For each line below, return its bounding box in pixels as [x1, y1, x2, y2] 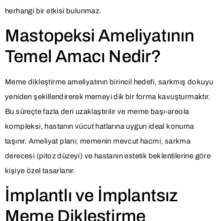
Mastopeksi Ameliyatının [5, 26, 195, 45]
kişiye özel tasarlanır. [5, 166, 75, 175]
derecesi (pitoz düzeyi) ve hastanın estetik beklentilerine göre [5, 151, 211, 160]
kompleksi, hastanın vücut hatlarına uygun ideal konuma [5, 122, 194, 130]
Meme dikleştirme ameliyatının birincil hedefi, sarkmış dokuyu [5, 77, 214, 86]
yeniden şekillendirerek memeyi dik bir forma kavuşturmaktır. [5, 92, 210, 101]
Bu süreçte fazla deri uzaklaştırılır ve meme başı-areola [5, 107, 189, 115]
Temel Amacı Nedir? [5, 46, 162, 66]
